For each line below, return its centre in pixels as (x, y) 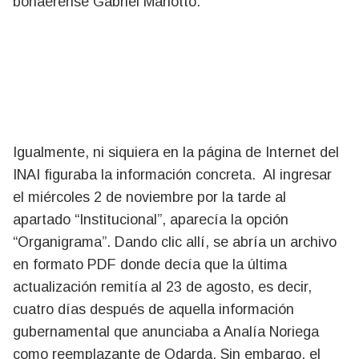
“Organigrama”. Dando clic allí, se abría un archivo (175, 242)
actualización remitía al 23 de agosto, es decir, (162, 286)
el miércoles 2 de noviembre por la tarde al (149, 197)
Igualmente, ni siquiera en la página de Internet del (176, 152)
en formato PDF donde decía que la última (150, 264)
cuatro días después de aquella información (153, 309)
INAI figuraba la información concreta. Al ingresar (172, 174)
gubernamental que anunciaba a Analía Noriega (166, 331)
